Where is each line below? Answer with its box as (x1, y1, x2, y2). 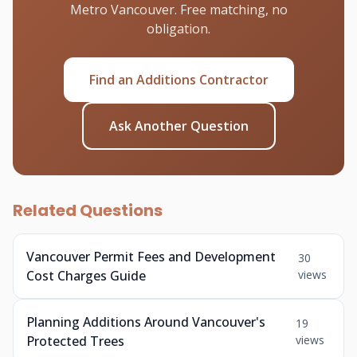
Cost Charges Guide (26, 267, 146, 284)
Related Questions (13, 199, 163, 222)
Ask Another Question (108, 117, 249, 135)
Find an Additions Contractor (88, 71, 269, 88)
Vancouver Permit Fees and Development (26, 248, 276, 265)
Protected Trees (26, 332, 124, 350)
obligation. (147, 20, 210, 37)
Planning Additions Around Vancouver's (26, 313, 265, 331)
